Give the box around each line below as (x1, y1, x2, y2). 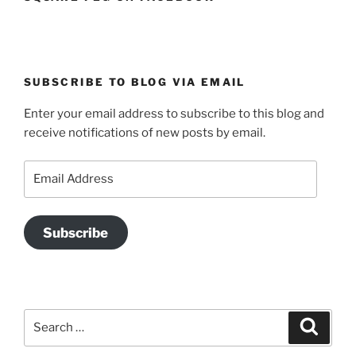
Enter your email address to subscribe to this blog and (24, 106, 324, 122)
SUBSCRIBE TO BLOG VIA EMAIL (24, 75, 246, 88)
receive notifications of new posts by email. (24, 126, 265, 141)
